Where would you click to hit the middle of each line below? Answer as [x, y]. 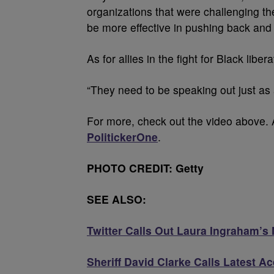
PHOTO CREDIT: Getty [145, 168]
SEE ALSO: [117, 199]
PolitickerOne [122, 137]
